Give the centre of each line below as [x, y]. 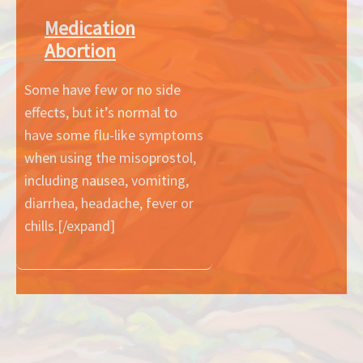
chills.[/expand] [70, 225]
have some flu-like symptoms [114, 135]
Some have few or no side [102, 89]
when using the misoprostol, [110, 157]
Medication [90, 28]
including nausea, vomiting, [107, 180]
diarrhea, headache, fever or [109, 203]
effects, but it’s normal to [101, 112]
